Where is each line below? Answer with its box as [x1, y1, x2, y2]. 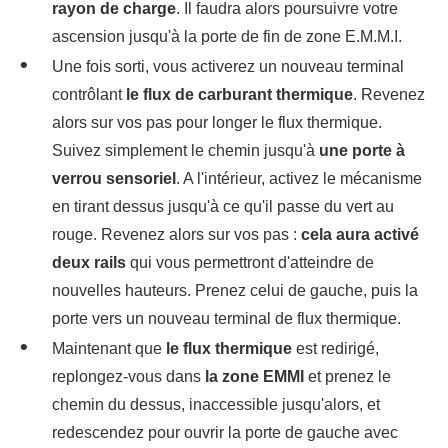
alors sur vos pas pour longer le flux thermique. [52, 114, 382, 132]
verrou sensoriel [52, 170, 176, 188]
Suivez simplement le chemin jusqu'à [52, 142, 319, 160]
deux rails [52, 254, 126, 272]
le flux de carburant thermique [122, 86, 353, 104]
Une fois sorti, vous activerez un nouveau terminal [52, 58, 404, 76]
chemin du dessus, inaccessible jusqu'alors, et [52, 396, 380, 414]
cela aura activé [301, 226, 419, 244]
